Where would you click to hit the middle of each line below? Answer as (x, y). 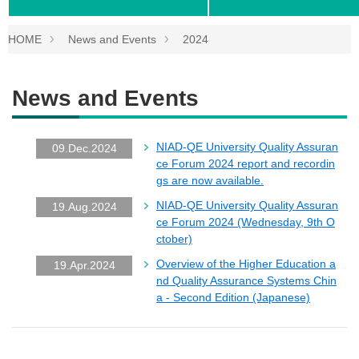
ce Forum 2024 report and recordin (246, 163)
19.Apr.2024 (84, 265)
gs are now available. (210, 180)
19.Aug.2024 (84, 207)
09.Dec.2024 (84, 148)
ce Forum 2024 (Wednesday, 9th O (246, 222)
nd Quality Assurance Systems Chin (246, 280)
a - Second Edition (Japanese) (233, 297)
